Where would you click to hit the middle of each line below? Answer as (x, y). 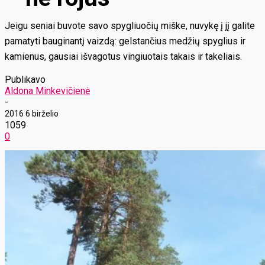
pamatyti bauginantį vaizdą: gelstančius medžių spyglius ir (125, 41)
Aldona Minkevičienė (47, 91)
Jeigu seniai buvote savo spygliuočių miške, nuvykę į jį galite (130, 26)
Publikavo (25, 80)
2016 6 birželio (32, 114)
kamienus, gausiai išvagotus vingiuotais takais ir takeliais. (123, 56)
